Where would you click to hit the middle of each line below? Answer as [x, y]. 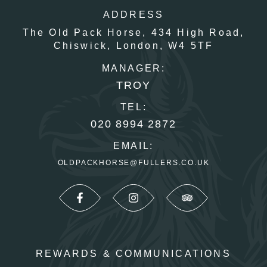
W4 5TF [191, 46]
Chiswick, [85, 46]
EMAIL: [133, 146]
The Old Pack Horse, [85, 33]
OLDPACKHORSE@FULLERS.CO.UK [133, 163]
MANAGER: [133, 69]
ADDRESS [133, 15]
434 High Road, [198, 33]
